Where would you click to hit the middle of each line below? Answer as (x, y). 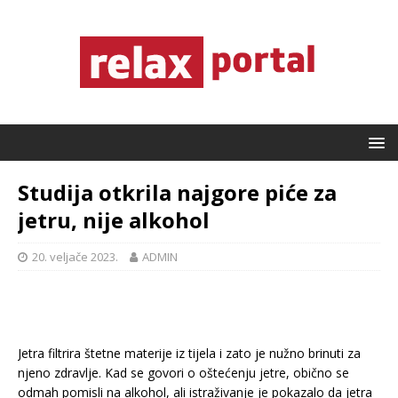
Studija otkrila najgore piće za (177, 192)
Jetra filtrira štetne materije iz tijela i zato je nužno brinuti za (189, 353)
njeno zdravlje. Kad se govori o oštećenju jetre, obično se (183, 373)
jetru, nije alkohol (114, 220)
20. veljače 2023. (75, 257)
